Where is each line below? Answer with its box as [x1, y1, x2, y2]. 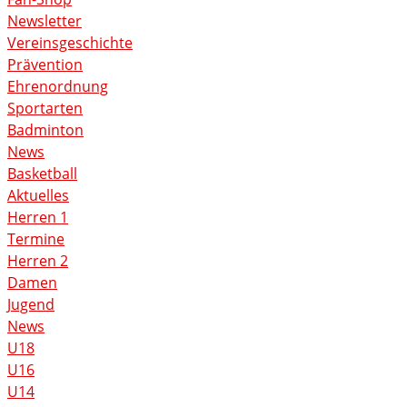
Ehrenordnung [7, 76, 108, 97]
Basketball [7, 164, 77, 184]
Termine [7, 229, 65, 250]
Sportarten [7, 98, 83, 119]
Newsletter [7, 11, 82, 32]
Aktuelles [7, 185, 69, 206]
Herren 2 [7, 251, 68, 272]
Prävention [7, 55, 83, 75]
